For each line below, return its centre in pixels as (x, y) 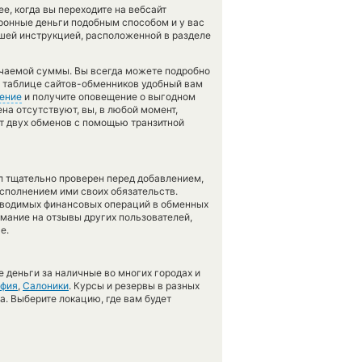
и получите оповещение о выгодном (109, 97)
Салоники (46, 286)
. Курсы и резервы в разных (134, 286)
